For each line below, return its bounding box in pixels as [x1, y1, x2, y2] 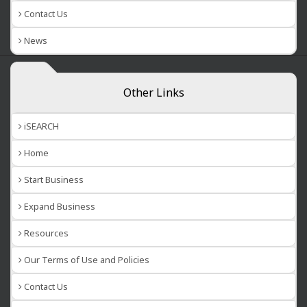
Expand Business [22, 200, 95, 213]
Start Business [22, 173, 84, 186]
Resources [22, 227, 69, 240]
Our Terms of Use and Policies [22, 254, 149, 267]
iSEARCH [22, 120, 59, 133]
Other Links [123, 85, 184, 101]
